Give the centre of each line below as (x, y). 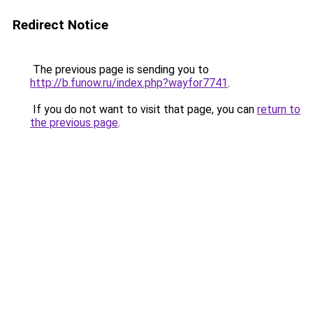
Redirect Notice (60, 25)
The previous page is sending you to (119, 70)
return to (279, 109)
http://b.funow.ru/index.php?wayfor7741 (129, 83)
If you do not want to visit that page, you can (144, 109)
